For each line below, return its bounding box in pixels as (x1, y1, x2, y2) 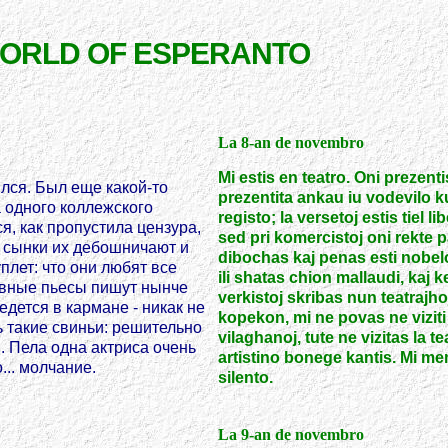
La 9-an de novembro (218, 426, 364, 443)
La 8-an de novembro (218, 134, 364, 151)
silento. (218, 369, 273, 386)
